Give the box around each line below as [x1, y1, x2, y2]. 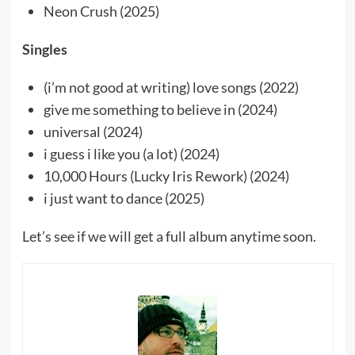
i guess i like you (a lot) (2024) [43, 145, 219, 162]
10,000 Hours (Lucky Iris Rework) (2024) [43, 167, 289, 185]
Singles [21, 40, 67, 58]
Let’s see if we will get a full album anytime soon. [21, 227, 316, 245]
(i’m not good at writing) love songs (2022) [43, 78, 299, 96]
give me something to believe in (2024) [43, 101, 277, 118]
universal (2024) [43, 123, 143, 140]
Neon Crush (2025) [43, 2, 159, 20]
